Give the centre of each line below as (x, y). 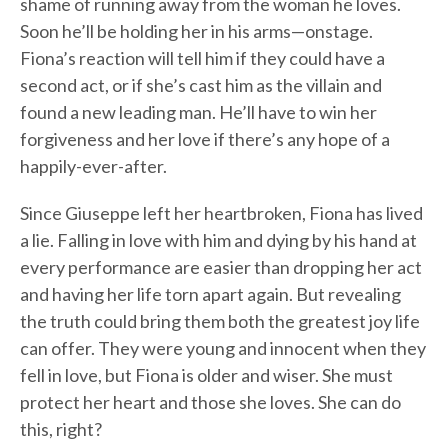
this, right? (61, 429)
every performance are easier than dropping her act (221, 267)
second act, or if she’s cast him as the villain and (201, 85)
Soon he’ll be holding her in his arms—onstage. (196, 31)
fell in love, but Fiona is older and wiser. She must (206, 375)
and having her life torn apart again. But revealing (210, 294)
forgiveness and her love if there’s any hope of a (205, 139)
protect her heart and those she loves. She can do (210, 402)
